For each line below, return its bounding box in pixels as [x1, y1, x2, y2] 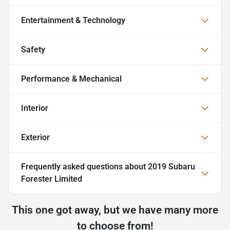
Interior [21, 103, 48, 113]
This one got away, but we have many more [12, 203, 218, 216]
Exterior [21, 132, 50, 142]
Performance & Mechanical [21, 73, 122, 84]
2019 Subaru [148, 161, 195, 171]
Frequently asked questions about [21, 161, 148, 171]
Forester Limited [21, 174, 82, 184]
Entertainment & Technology [21, 15, 125, 25]
